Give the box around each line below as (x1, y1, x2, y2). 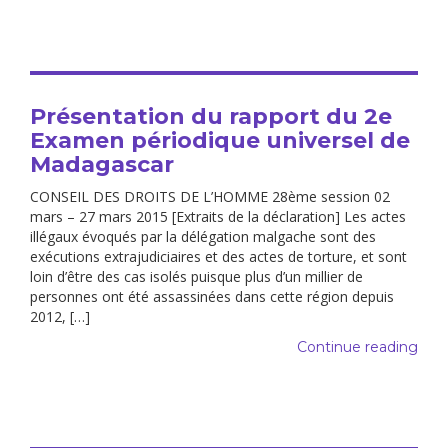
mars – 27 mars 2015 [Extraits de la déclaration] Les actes (30, 207, 406, 227)
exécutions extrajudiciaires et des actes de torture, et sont (30, 247, 407, 267)
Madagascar (30, 151, 174, 179)
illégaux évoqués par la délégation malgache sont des (30, 227, 376, 247)
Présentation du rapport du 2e (30, 103, 392, 131)
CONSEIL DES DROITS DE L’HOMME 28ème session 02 (30, 187, 390, 207)
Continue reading (297, 338, 418, 357)
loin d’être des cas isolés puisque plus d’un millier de (30, 267, 363, 287)
